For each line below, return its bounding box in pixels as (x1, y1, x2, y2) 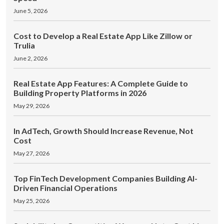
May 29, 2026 (13, 102, 49, 109)
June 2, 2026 (13, 54, 47, 62)
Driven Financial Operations (13, 183, 117, 192)
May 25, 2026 (13, 197, 49, 204)
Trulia (13, 40, 35, 50)
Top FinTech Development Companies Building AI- (13, 173, 197, 183)
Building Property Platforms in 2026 (13, 88, 146, 97)
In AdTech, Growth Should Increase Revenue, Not (13, 126, 193, 135)
